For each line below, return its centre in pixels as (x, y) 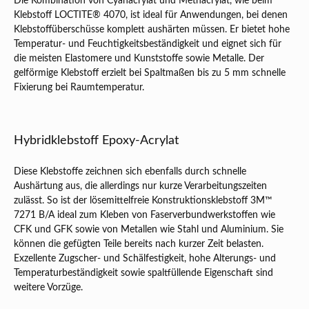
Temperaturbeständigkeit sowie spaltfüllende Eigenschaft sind (143, 273)
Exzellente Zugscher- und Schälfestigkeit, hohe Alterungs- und (145, 259)
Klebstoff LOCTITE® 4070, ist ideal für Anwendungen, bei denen (151, 16)
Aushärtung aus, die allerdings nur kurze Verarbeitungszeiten (140, 187)
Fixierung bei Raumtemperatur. (79, 88)
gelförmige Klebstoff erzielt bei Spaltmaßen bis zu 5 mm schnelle (150, 73)
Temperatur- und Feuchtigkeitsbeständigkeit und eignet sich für (148, 44)
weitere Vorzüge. (48, 288)
